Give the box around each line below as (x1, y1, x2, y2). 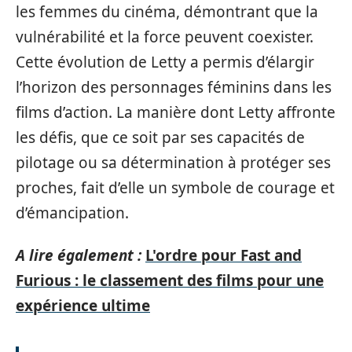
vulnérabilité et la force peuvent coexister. (16, 26, 313, 47)
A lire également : (16, 245, 141, 266)
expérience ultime (16, 295, 150, 317)
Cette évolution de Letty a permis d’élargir (16, 51, 314, 72)
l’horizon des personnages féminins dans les (16, 76, 332, 97)
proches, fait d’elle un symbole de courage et (16, 177, 335, 198)
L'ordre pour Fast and (145, 245, 302, 266)
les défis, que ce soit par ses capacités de (16, 126, 305, 148)
